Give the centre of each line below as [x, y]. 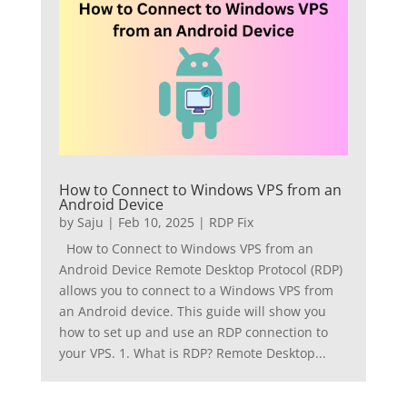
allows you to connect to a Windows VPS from [196, 290]
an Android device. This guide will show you [192, 311]
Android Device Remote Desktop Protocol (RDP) [200, 269]
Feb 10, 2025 [156, 222]
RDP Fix [231, 222]
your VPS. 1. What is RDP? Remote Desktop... [192, 352]
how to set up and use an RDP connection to [193, 332]
